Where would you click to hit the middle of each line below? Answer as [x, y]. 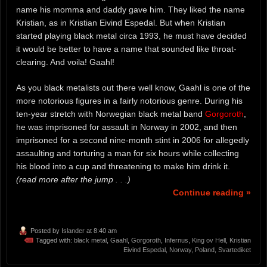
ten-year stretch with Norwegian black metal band [111, 114]
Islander [73, 230]
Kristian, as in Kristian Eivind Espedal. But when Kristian [121, 23]
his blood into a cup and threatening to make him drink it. [123, 167]
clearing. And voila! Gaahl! [65, 62]
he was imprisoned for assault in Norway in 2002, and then [127, 127]
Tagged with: [55, 240]
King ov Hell [209, 240]
